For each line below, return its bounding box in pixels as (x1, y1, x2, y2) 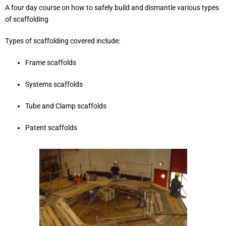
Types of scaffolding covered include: (5, 36, 120, 45)
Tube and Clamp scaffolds (25, 101, 106, 110)
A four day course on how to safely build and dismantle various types (5, 3, 219, 12)
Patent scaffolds (25, 123, 77, 132)
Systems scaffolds (25, 80, 83, 88)
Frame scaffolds (25, 58, 76, 67)
